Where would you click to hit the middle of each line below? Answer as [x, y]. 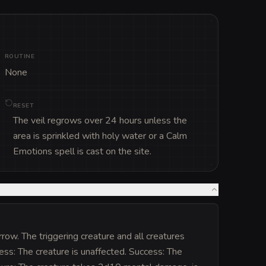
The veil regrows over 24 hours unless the [100, 120]
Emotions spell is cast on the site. [82, 151]
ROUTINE [20, 56]
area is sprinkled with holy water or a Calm [100, 136]
